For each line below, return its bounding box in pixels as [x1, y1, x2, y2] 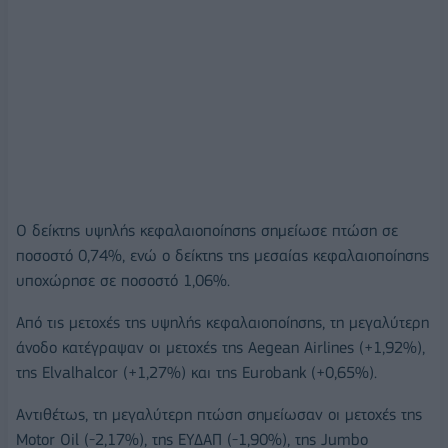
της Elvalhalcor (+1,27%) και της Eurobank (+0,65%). [16, 363, 377, 383]
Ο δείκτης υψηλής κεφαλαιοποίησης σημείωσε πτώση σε [16, 221, 398, 241]
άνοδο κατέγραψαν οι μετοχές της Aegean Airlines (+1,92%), [16, 338, 425, 358]
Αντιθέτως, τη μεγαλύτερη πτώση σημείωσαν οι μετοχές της [16, 404, 422, 424]
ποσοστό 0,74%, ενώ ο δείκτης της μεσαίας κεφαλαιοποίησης [16, 246, 429, 266]
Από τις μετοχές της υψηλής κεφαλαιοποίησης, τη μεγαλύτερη [16, 313, 429, 333]
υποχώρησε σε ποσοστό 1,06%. [16, 271, 230, 291]
